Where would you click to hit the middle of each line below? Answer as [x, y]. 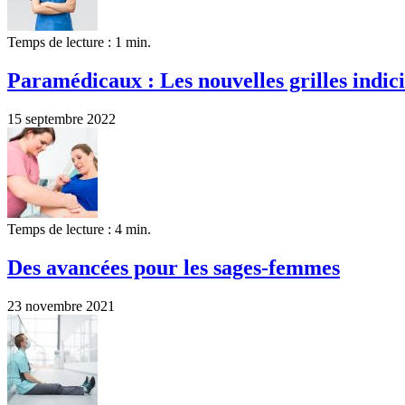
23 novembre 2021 [61, 306]
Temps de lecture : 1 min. [79, 42]
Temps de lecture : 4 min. [79, 230]
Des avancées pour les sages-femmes [174, 268]
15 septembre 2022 [61, 119]
